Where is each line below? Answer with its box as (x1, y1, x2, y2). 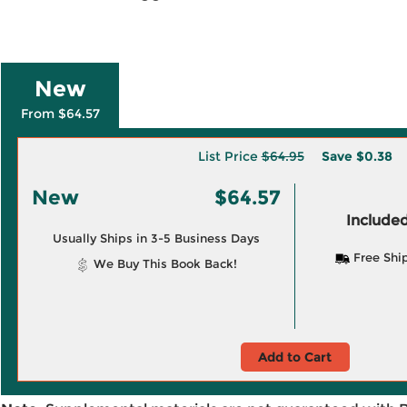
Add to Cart (258, 349, 332, 365)
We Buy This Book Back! (89, 256, 237, 271)
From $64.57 (20, 105, 100, 122)
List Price (197, 148, 262, 164)
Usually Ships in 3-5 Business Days (52, 231, 260, 245)
